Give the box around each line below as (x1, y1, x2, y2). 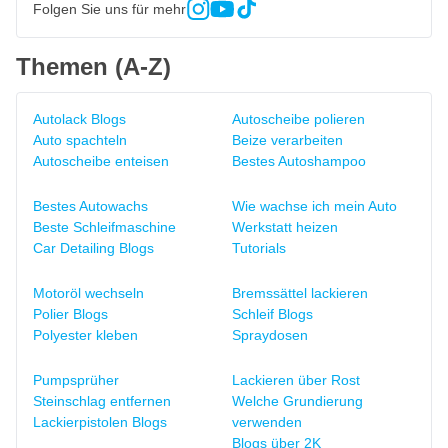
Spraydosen (232, 327, 308, 343)
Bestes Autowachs (33, 198, 148, 214)
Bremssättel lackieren (232, 285, 368, 301)
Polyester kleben (33, 327, 138, 343)
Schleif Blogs (232, 306, 313, 322)
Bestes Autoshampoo (232, 153, 366, 169)
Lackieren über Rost (232, 372, 360, 388)
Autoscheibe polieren (232, 111, 365, 127)
